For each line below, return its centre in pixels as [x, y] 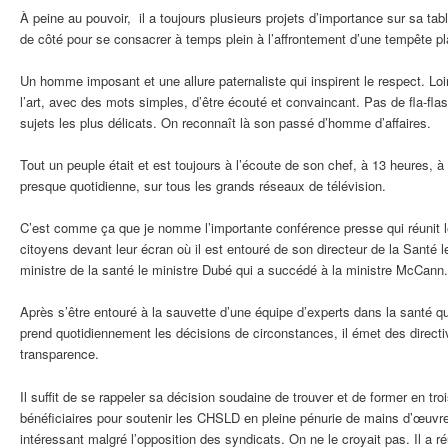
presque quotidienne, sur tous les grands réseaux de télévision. [203, 186]
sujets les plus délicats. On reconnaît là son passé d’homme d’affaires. [225, 123]
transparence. [59, 354]
